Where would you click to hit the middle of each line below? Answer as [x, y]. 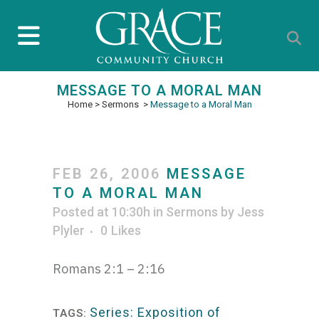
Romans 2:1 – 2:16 [109, 269]
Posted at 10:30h [101, 212]
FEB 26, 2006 [107, 174]
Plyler [69, 230]
